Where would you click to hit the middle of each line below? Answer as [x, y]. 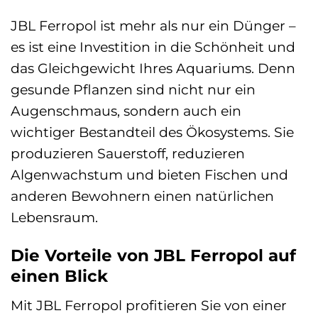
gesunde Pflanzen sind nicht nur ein [133, 89]
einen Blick [59, 276]
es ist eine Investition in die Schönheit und [153, 46]
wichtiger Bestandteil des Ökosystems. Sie [152, 132]
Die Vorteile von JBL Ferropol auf [153, 255]
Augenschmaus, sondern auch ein [126, 110]
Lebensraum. [54, 217]
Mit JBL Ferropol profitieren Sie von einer [149, 306]
